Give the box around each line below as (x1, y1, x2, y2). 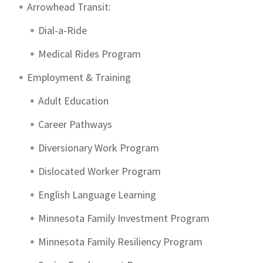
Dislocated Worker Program (38, 164, 161, 178)
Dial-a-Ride (38, 23, 87, 37)
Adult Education (38, 94, 109, 107)
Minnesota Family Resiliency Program (38, 235, 203, 248)
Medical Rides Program (38, 47, 141, 60)
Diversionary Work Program (38, 141, 160, 154)
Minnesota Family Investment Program (38, 211, 210, 225)
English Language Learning (38, 188, 157, 201)
